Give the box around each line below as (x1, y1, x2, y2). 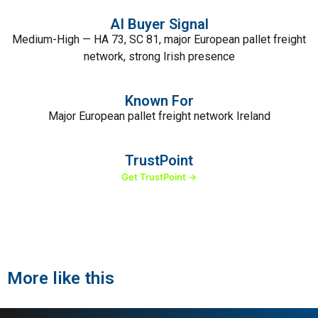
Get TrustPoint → (121, 171, 197, 182)
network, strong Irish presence (83, 50, 235, 63)
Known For (124, 92, 194, 109)
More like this (7, 268, 114, 288)
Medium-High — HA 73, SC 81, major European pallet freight (12, 33, 306, 46)
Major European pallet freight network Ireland (48, 109, 270, 123)
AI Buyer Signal (109, 16, 209, 33)
